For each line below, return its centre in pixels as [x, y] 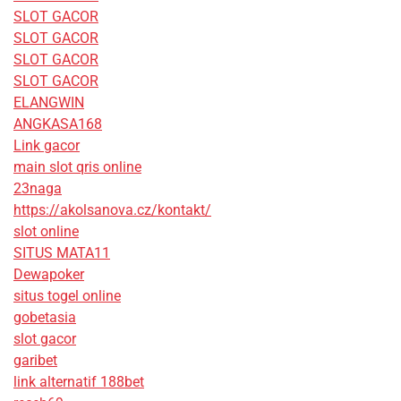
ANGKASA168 [58, 124]
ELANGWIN [49, 102]
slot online [46, 231]
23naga [38, 188]
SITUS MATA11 [62, 252]
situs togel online [67, 295]
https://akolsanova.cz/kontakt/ [112, 209]
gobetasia [45, 317]
